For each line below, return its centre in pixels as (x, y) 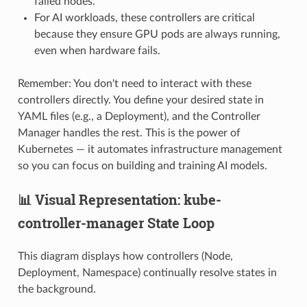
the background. (57, 289)
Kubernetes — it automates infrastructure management (150, 149)
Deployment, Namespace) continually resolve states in (147, 272)
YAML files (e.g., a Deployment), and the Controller (139, 116)
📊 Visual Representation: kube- (119, 199)
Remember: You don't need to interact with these (134, 83)
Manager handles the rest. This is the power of (129, 133)
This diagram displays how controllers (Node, (125, 256)
